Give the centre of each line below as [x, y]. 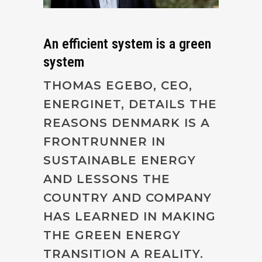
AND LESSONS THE [107, 179]
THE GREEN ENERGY [112, 235]
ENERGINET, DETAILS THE [130, 104]
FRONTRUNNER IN [104, 141]
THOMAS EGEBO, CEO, [118, 85]
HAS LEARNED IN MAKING [130, 216]
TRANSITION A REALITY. [123, 254]
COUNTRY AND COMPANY [127, 197]
